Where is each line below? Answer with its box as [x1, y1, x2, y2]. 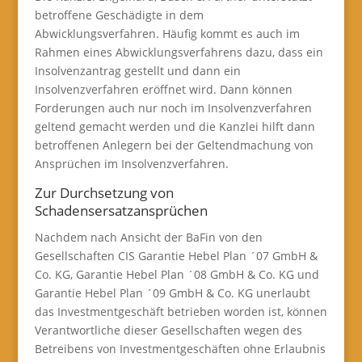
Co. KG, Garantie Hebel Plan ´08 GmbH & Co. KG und [34, 267, 319, 282]
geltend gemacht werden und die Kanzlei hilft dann [34, 119, 315, 134]
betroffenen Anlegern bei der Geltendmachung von [34, 137, 314, 153]
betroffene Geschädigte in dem [34, 7, 204, 23]
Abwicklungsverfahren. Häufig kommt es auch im [34, 26, 300, 41]
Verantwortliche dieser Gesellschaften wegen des [34, 322, 302, 338]
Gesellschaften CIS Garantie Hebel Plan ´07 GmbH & [34, 248, 318, 263]
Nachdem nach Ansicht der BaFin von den [34, 229, 263, 245]
